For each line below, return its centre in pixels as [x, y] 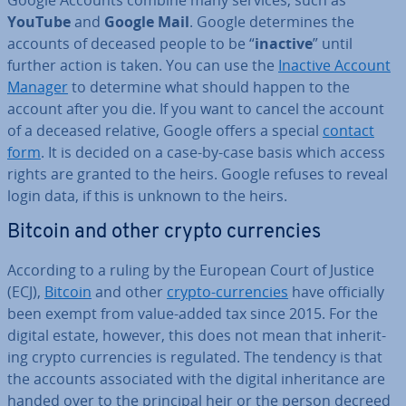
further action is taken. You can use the [143, 65]
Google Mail [147, 22]
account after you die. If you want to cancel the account [196, 109]
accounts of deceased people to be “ [131, 43]
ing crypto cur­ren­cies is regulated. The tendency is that [195, 357]
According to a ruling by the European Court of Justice [191, 270]
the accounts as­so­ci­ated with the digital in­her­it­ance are [196, 379]
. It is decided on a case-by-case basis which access [213, 152]
